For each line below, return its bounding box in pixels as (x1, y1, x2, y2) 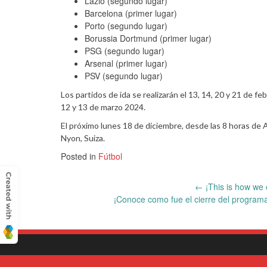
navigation (60, 198, 141, 231)
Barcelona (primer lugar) (85, 7, 177, 19)
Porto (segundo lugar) (85, 19, 167, 32)
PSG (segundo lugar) (85, 44, 164, 57)
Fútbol (98, 150, 122, 162)
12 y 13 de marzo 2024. (61, 101, 145, 112)
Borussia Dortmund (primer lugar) (85, 32, 212, 44)
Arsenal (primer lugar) (85, 57, 167, 69)
